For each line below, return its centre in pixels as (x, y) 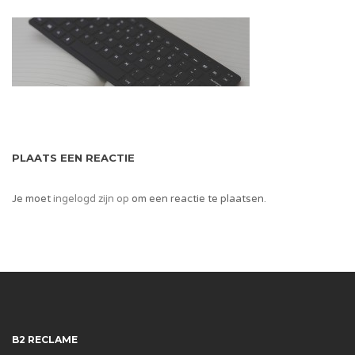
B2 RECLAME (45, 340)
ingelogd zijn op (91, 199)
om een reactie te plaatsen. (198, 199)
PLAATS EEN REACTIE (73, 158)
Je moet (32, 199)
